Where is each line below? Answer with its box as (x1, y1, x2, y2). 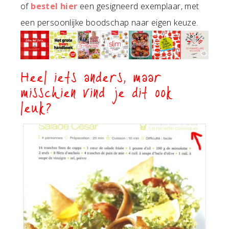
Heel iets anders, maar (20, 70, 162, 89)
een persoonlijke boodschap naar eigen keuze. (20, 17, 198, 29)
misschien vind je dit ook (20, 85, 173, 105)
